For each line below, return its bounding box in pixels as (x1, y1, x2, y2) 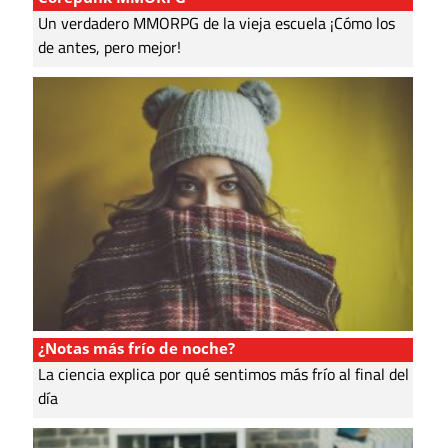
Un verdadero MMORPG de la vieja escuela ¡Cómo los (37, 11, 395, 36)
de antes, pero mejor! (37, 35, 181, 60)
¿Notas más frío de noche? (37, 337, 235, 358)
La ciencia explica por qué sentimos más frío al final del (37, 362, 409, 387)
